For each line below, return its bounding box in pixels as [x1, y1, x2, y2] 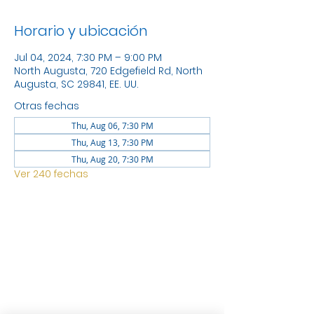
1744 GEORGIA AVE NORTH [27, 242, 197, 267]
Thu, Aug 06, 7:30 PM [71, 120, 153, 131]
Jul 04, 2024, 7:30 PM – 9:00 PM [14, 50, 162, 64]
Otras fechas [14, 99, 79, 113]
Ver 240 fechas [14, 167, 88, 181]
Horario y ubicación [14, 21, 148, 41]
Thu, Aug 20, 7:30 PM [71, 153, 153, 165]
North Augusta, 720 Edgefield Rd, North [14, 64, 203, 78]
